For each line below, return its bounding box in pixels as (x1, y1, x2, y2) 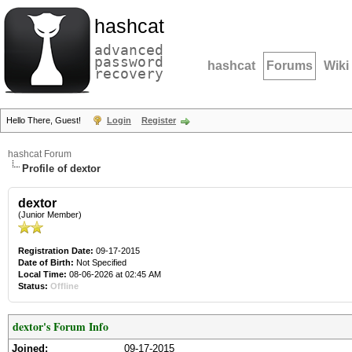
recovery (94, 65, 163, 82)
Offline (50, 281, 79, 291)
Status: (18, 281, 48, 291)
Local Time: (18, 269, 67, 279)
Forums (266, 59, 313, 72)
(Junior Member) (18, 210, 82, 219)
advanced (94, 42, 163, 58)
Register (141, 115, 176, 125)
